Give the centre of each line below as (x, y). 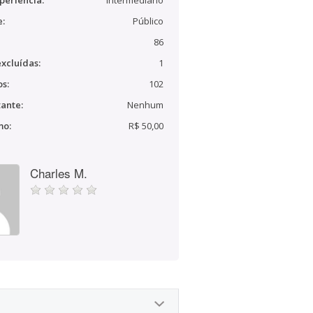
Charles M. (59, 173)
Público (148, 21)
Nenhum (145, 105)
